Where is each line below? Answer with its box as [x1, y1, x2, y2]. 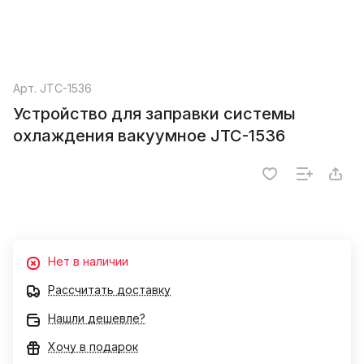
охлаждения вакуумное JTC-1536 [13, 126, 285, 146]
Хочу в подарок [48, 340, 138, 354]
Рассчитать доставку [48, 283, 171, 297]
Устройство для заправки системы [13, 104, 296, 124]
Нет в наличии [48, 254, 128, 269]
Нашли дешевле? [48, 311, 145, 326]
